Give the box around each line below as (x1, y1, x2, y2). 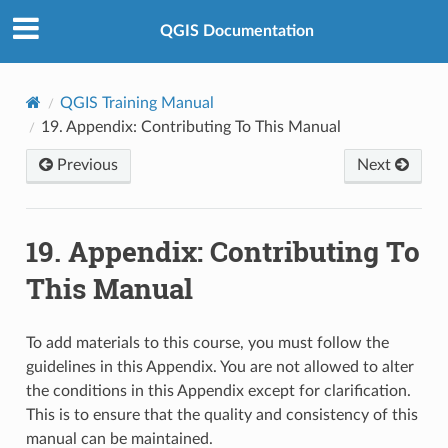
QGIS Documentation (160, 23, 314, 40)
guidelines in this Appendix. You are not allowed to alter (25, 358, 414, 375)
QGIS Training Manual (59, 94, 214, 111)
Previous (52, 156, 118, 173)
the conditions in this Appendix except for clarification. (25, 382, 411, 399)
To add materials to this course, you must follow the (25, 334, 389, 351)
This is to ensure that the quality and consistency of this (25, 406, 418, 423)
